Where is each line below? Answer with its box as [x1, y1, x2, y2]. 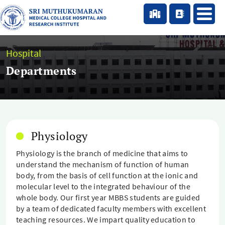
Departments [6, 63, 77, 78]
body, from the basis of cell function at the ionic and [16, 170, 198, 180]
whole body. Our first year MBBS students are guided [16, 192, 200, 202]
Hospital [6, 46, 41, 59]
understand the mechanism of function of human [16, 159, 189, 169]
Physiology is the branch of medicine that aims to [16, 148, 188, 158]
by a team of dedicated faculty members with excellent [16, 203, 206, 213]
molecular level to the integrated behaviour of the [16, 181, 191, 191]
